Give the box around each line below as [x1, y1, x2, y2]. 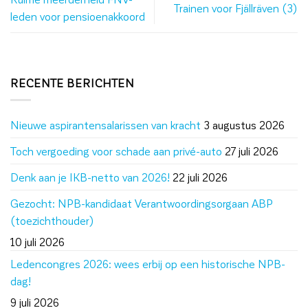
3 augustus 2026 [203, 118, 285, 131]
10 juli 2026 [10, 234, 65, 248]
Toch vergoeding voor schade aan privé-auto [10, 144, 222, 157]
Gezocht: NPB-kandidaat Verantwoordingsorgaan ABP [10, 196, 273, 210]
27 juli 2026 [225, 144, 278, 157]
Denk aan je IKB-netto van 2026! [10, 170, 170, 184]
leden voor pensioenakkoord [10, 10, 145, 23]
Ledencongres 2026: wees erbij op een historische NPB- [10, 256, 285, 270]
